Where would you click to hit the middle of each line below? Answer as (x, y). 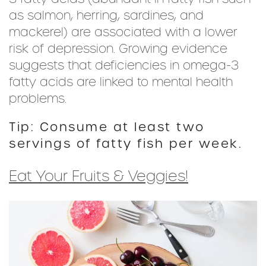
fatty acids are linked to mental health (121, 82)
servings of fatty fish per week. (126, 144)
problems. (38, 99)
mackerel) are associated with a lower (123, 32)
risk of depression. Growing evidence (118, 49)
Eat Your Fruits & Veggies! (99, 176)
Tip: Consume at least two (107, 127)
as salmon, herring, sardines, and (106, 16)
